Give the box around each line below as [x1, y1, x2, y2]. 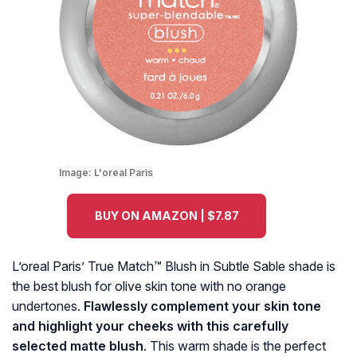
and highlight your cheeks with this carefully [12, 318, 288, 335]
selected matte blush [12, 338, 143, 355]
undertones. [12, 298, 84, 315]
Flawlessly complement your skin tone [84, 298, 321, 315]
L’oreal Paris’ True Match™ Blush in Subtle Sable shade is [12, 258, 335, 275]
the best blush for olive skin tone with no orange [12, 278, 286, 295]
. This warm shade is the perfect [143, 338, 326, 355]
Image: [59, 167, 94, 179]
